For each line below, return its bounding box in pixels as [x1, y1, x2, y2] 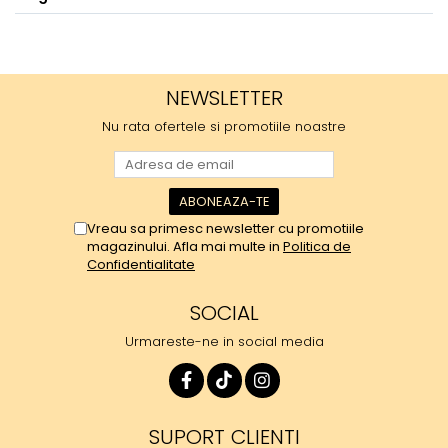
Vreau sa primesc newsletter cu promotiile [87, 219, 364, 238]
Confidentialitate [87, 255, 195, 274]
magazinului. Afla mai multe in [87, 237, 283, 256]
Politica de [283, 237, 351, 256]
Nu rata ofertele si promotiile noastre [102, 117, 346, 136]
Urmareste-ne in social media [124, 332, 324, 351]
